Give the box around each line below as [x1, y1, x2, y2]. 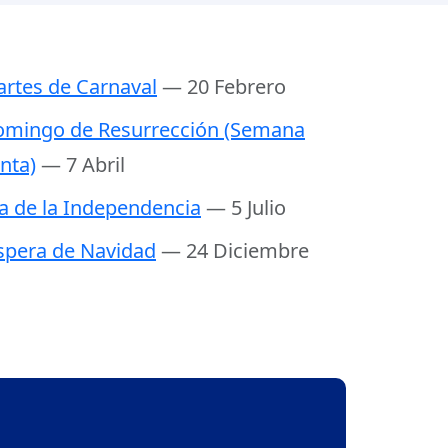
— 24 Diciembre [161, 237, 309, 265]
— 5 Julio [206, 194, 286, 222]
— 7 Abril [41, 151, 125, 179]
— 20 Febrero [162, 73, 286, 101]
